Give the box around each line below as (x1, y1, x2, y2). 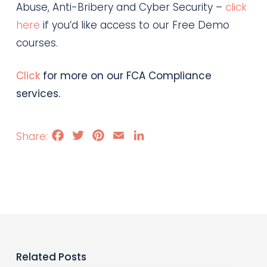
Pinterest (105, 128, 146, 142)
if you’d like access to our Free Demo (39, 17, 229, 32)
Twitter (85, 128, 117, 142)
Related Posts (15, 249, 86, 264)
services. (15, 86, 60, 101)
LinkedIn (146, 128, 182, 142)
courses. (15, 35, 58, 50)
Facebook (65, 128, 112, 142)
